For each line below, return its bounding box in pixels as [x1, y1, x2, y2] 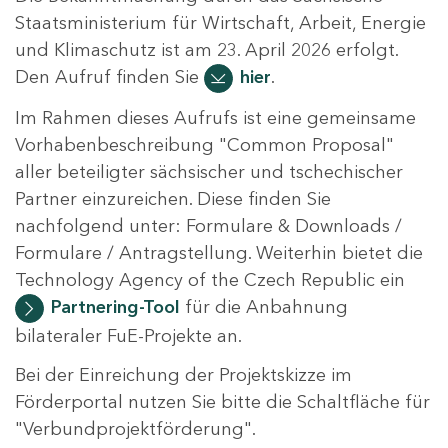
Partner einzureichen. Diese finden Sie [15, 188, 331, 211]
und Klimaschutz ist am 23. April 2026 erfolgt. [15, 39, 398, 62]
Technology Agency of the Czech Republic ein [15, 269, 405, 292]
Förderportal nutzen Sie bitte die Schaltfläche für [15, 391, 430, 414]
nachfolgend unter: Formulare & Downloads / [15, 215, 402, 238]
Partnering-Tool [50, 296, 180, 319]
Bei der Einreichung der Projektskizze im [15, 364, 352, 387]
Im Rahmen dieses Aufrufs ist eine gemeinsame [15, 107, 416, 130]
